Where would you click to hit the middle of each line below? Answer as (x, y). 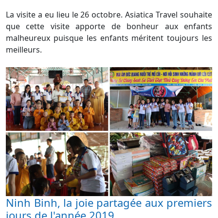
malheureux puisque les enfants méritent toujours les (109, 38)
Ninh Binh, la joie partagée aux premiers (109, 202)
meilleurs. (24, 50)
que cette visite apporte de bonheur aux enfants (109, 26)
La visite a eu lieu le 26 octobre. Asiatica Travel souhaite (109, 15)
